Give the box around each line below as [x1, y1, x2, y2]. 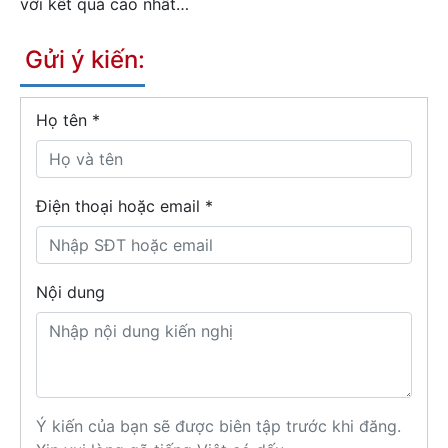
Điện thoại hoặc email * [36, 196, 213, 217]
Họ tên [36, 110, 92, 131]
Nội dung [36, 282, 105, 303]
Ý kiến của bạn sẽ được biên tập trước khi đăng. [36, 416, 401, 437]
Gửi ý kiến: [25, 45, 145, 75]
